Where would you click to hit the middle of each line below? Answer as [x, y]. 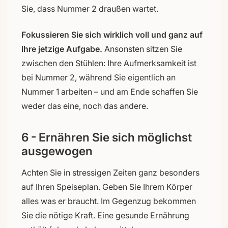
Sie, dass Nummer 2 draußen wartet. [90, 8]
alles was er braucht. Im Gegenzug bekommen [109, 201]
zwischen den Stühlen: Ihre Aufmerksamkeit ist [109, 63]
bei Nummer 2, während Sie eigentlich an [98, 77]
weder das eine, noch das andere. [85, 106]
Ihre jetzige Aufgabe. [62, 49]
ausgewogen [57, 151]
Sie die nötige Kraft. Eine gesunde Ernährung [105, 215]
